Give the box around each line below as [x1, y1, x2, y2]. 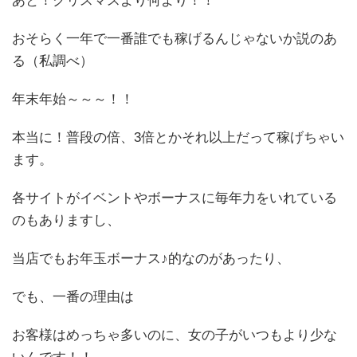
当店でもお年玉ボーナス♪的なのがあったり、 [12, 251, 290, 267]
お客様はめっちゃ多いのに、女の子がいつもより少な [12, 328, 337, 343]
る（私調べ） [12, 53, 93, 69]
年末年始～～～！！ [12, 92, 134, 108]
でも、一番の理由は [12, 289, 134, 305]
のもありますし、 [12, 213, 120, 229]
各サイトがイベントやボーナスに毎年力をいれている [12, 190, 337, 206]
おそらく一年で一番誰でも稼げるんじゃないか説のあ [12, 31, 337, 47]
